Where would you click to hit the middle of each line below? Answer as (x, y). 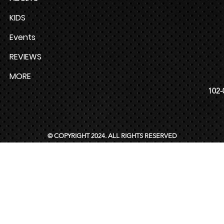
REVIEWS (25, 56)
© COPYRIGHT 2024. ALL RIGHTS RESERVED (112, 135)
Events (22, 37)
